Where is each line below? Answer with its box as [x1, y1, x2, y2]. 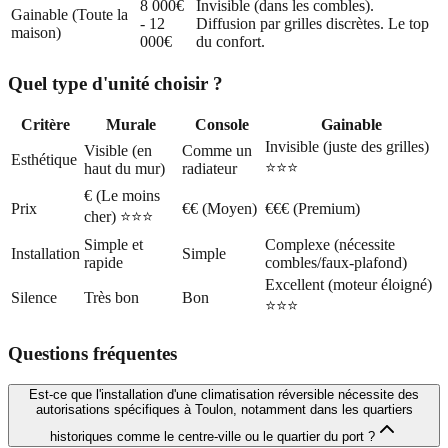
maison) [11, 23, 61, 41]
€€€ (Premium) [265, 200, 360, 218]
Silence [11, 289, 57, 307]
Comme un [182, 142, 252, 160]
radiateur [182, 160, 237, 178]
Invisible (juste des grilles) [265, 138, 429, 156]
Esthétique [11, 151, 77, 169]
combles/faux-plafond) [265, 254, 407, 272]
